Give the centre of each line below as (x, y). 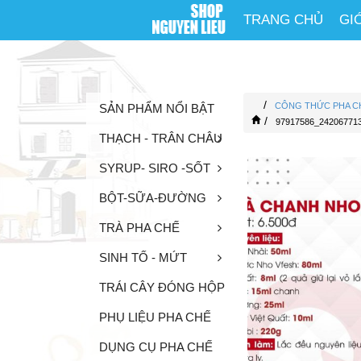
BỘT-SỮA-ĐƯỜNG (153, 197)
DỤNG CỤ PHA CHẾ (156, 346)
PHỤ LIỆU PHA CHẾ (155, 317)
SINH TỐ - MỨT (143, 257)
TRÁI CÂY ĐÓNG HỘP (162, 287)
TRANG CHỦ (283, 20)
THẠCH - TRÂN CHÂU (161, 138)
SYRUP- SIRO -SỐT (155, 168)
